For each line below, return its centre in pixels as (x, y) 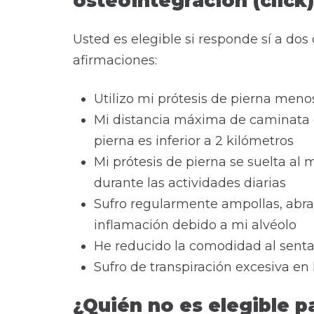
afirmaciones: (115, 60)
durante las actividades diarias (190, 183)
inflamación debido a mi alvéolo (195, 225)
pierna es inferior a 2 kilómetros (194, 141)
